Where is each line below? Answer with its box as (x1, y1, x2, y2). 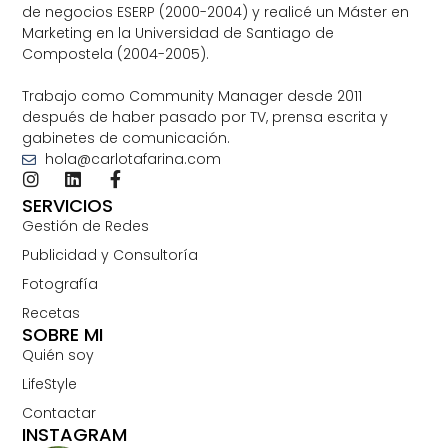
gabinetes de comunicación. (22, 128, 231, 149)
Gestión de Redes (22, 216, 150, 237)
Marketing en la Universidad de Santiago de (22, 23, 335, 44)
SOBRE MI (22, 322, 104, 348)
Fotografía (22, 274, 99, 295)
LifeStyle (22, 374, 78, 395)
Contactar (22, 403, 97, 424)
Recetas (22, 303, 81, 324)
